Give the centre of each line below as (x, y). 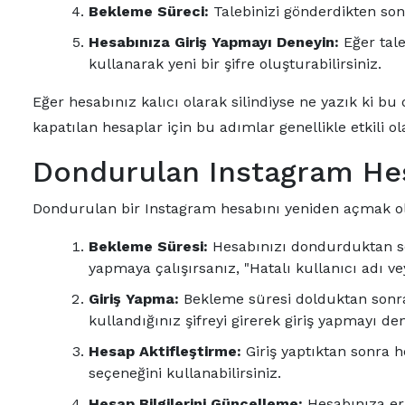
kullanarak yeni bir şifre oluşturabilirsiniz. (235, 64)
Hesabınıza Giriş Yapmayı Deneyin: (214, 42)
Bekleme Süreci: (149, 11)
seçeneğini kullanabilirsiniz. (185, 373)
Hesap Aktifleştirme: (165, 351)
